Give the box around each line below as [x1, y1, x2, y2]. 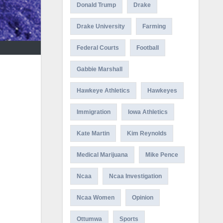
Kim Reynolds [126, 130, 167, 137]
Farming [142, 23, 166, 30]
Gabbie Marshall [76, 66, 122, 73]
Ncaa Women [76, 194, 114, 201]
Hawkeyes [147, 87, 177, 94]
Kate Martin [76, 130, 110, 137]
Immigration [76, 109, 111, 115]
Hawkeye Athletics [76, 87, 130, 94]
